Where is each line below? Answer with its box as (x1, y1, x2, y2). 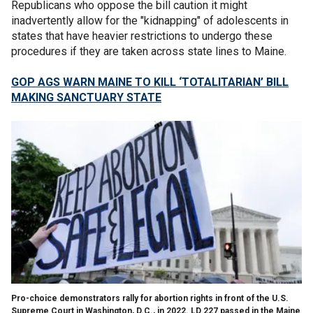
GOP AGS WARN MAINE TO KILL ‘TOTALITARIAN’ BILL (11, 75, 289, 89)
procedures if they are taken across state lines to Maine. (11, 44, 289, 58)
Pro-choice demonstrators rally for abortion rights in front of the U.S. (11, 293, 289, 303)
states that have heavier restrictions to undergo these (11, 29, 272, 43)
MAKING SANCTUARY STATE (11, 90, 161, 104)
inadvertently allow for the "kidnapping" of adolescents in (11, 13, 289, 27)
